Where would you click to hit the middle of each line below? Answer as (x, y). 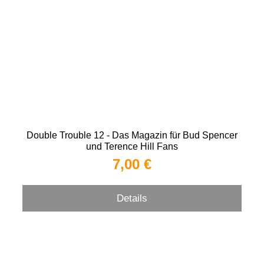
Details (132, 198)
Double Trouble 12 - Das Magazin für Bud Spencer (132, 135)
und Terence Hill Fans (132, 146)
